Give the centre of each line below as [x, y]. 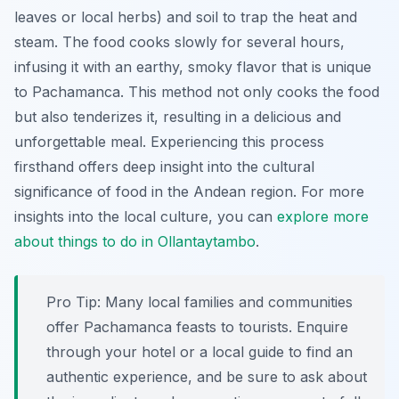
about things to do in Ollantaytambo [135, 242]
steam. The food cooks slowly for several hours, [179, 42]
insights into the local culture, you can [146, 217]
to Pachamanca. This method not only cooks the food [197, 92]
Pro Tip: [73, 302]
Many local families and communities [227, 302]
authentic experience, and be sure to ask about [207, 377]
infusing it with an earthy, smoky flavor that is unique [193, 67]
